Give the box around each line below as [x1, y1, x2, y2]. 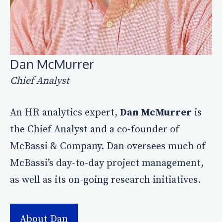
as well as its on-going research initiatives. [10, 173, 201, 186]
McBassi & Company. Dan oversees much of [10, 140, 206, 153]
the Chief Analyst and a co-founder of [10, 123, 179, 136]
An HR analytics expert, [10, 106, 120, 119]
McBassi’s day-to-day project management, [10, 157, 204, 169]
